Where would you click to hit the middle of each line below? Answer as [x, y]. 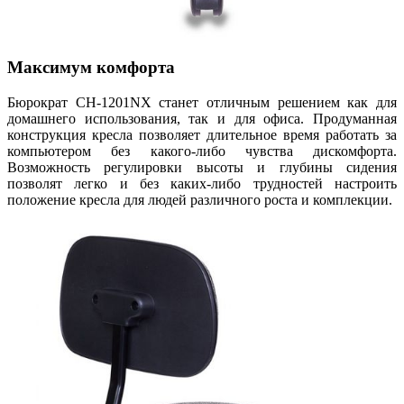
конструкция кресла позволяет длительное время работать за [202, 134]
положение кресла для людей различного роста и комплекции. [200, 199]
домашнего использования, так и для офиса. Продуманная [202, 118]
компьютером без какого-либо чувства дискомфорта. [202, 151]
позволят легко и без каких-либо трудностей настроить [202, 183]
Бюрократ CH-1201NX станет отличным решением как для [202, 102]
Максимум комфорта [91, 68]
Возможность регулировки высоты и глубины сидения [202, 167]
